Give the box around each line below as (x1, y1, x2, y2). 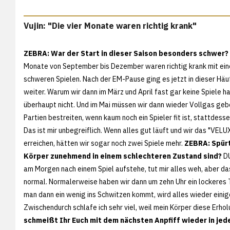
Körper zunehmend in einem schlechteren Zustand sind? (24, 151, 222, 161)
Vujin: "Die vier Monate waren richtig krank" (24, 20, 197, 31)
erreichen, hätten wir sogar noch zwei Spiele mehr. (24, 138, 184, 148)
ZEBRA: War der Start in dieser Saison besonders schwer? (24, 48, 228, 58)
